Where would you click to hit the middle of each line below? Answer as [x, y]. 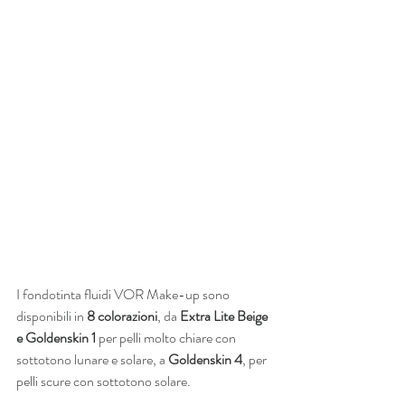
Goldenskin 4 [205, 360]
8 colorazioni [122, 316]
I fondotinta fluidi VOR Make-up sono [124, 295]
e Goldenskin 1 [57, 338]
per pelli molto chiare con [169, 338]
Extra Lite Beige [225, 316]
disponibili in [52, 316]
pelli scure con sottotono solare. [104, 381]
